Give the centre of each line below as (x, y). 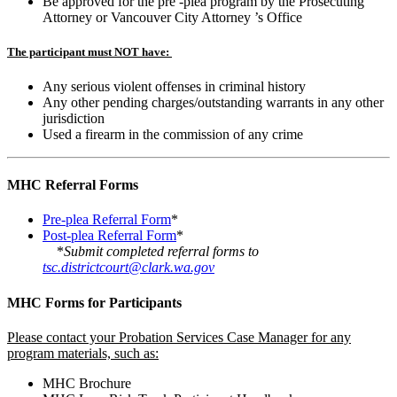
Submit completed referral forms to (161, 252)
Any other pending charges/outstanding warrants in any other (213, 102)
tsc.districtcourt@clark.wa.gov (128, 268)
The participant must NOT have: (90, 51)
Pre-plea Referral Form (107, 220)
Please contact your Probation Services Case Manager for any (179, 337)
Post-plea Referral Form (109, 236)
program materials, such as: (83, 353)
